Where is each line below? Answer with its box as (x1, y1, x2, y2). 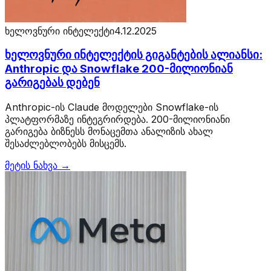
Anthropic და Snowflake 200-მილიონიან (5, 62, 233, 76)
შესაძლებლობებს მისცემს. (5, 137, 126, 150)
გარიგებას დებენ (5, 76, 100, 90)
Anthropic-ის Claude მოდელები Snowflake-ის (5, 101, 218, 114)
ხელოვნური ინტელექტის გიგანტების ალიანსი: (5, 48, 263, 62)
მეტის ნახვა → (5, 159, 70, 172)
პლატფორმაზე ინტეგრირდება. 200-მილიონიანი (5, 113, 230, 126)
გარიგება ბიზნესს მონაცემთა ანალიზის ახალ (5, 125, 213, 138)
